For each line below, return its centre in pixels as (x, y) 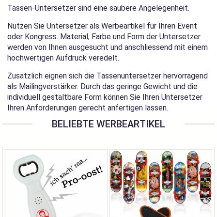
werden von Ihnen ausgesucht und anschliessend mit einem (108, 47)
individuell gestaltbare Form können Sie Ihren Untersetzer (105, 97)
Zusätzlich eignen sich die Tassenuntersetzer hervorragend (108, 76)
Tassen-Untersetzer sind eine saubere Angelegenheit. (98, 8)
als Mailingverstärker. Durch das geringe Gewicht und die (102, 86)
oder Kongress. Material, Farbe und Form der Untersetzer (104, 37)
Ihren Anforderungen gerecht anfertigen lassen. (88, 108)
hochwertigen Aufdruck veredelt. (63, 58)
